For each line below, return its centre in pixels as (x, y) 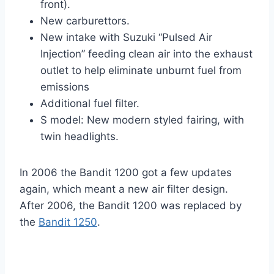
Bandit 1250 (68, 222)
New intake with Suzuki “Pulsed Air (126, 38)
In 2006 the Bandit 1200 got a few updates (126, 173)
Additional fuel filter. (90, 104)
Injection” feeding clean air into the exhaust (146, 54)
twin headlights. (80, 137)
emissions (65, 87)
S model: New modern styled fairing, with (142, 120)
